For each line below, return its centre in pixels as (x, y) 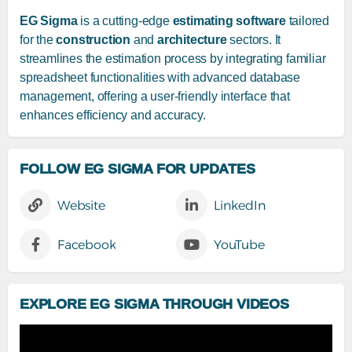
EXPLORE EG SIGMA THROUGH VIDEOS (154, 304)
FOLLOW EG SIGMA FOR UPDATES (137, 169)
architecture (192, 40)
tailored (308, 21)
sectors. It (254, 40)
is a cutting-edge (125, 21)
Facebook (87, 244)
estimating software (229, 21)
